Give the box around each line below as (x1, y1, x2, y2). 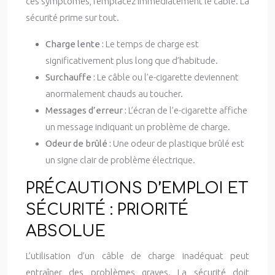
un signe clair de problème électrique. (45, 155, 195, 165)
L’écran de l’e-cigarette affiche (128, 105, 247, 115)
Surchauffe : (45, 72, 97, 82)
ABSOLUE (26, 223, 106, 240)
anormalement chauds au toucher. (45, 88, 183, 99)
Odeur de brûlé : (45, 138, 113, 149)
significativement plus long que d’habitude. (45, 55, 218, 66)
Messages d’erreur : (45, 105, 128, 115)
